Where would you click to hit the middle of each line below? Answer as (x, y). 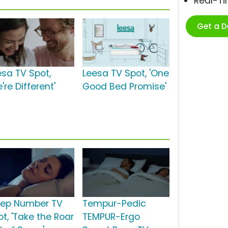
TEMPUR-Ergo (111, 217)
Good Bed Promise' (124, 87)
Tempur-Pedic (114, 204)
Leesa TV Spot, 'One (125, 74)
